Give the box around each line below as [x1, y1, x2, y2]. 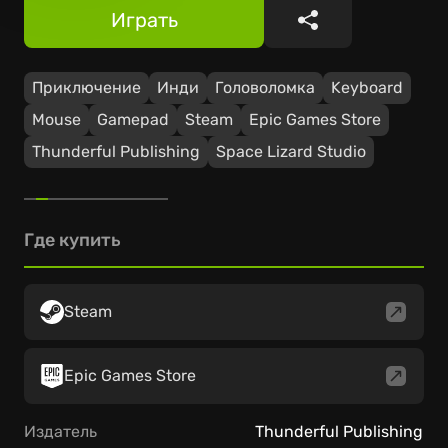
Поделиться [307, 19, 422, 44]
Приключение [32, 78, 141, 97]
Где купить [24, 229, 121, 251]
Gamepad [97, 110, 169, 129]
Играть [110, 8, 178, 32]
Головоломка [215, 78, 315, 97]
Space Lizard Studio [216, 142, 366, 161]
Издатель [24, 421, 97, 441]
